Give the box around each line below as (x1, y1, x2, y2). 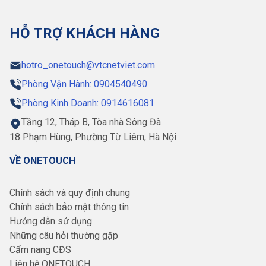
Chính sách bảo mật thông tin (9, 201, 129, 213)
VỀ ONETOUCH (9, 155, 75, 167)
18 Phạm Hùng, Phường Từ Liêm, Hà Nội (9, 131, 176, 143)
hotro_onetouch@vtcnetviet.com (21, 59, 155, 71)
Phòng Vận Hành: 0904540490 (21, 78, 147, 90)
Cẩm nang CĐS (9, 244, 71, 256)
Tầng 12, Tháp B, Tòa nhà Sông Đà (21, 116, 161, 128)
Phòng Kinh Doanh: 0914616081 (21, 97, 154, 109)
